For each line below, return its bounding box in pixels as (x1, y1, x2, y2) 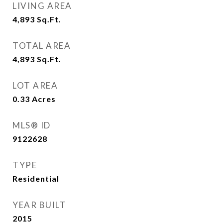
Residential (12, 174, 59, 183)
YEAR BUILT (12, 200, 66, 210)
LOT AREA (12, 80, 58, 91)
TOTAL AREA (12, 40, 71, 51)
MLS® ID (12, 120, 51, 130)
